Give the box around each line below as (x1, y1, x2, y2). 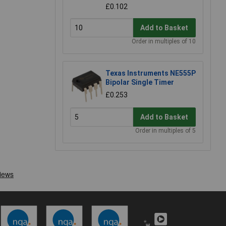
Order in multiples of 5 (135, 127, 196, 135)
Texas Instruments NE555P (105, 69, 196, 78)
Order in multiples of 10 (132, 38, 196, 45)
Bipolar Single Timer (105, 78, 174, 87)
